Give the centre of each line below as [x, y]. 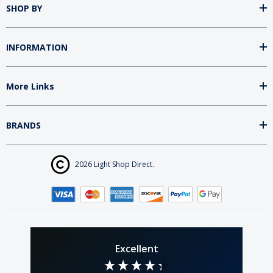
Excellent [136, 248]
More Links [30, 86]
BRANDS [23, 125]
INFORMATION [37, 47]
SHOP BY [24, 8]
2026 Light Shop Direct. [115, 164]
